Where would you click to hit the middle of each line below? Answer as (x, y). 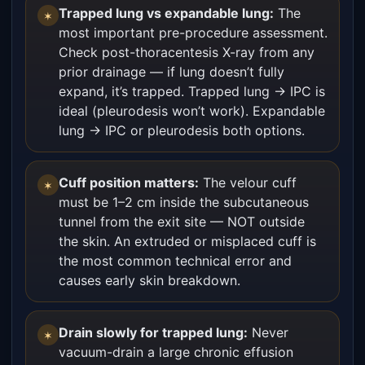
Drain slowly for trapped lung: (153, 332)
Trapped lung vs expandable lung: (166, 13)
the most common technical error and (175, 261)
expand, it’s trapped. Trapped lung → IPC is (192, 91)
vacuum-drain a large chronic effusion (176, 352)
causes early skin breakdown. (150, 280)
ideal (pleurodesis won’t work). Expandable (192, 111)
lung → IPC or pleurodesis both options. (182, 130)
